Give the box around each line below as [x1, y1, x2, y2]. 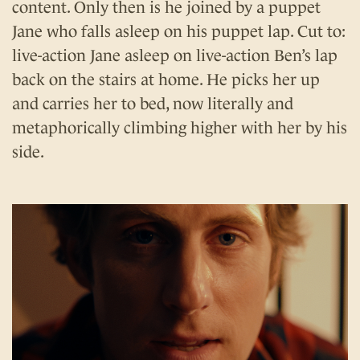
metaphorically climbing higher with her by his [12, 118, 347, 137]
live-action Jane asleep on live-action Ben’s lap [12, 46, 337, 64]
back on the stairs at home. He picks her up [12, 70, 320, 88]
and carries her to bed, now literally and [12, 94, 293, 112]
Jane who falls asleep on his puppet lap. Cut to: [12, 22, 346, 40]
